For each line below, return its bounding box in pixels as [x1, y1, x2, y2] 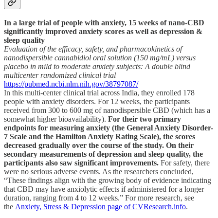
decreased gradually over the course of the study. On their [4, 141, 194, 150]
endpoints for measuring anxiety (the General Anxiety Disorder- [4, 124, 213, 132]
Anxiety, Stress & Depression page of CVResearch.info [15, 202, 186, 211]
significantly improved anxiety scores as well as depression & [4, 27, 202, 36]
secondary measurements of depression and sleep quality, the [4, 150, 203, 159]
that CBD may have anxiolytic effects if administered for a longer [4, 185, 204, 194]
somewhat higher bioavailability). [4, 115, 108, 124]
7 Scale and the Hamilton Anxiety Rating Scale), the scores [4, 132, 195, 141]
